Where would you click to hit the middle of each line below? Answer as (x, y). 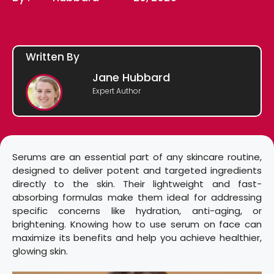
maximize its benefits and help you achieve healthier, (137, 237)
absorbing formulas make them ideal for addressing (137, 197)
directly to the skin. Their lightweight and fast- (137, 183)
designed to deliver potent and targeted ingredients (137, 170)
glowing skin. (40, 251)
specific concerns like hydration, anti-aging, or (137, 210)
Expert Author (117, 91)
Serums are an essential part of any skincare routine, (137, 157)
